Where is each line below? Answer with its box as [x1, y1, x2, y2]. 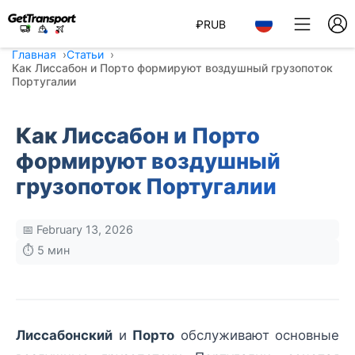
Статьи [67, 48, 104, 61]
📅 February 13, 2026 [22, 223, 133, 236]
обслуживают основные [174, 327, 339, 343]
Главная [12, 48, 56, 61]
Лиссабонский [16, 327, 113, 343]
